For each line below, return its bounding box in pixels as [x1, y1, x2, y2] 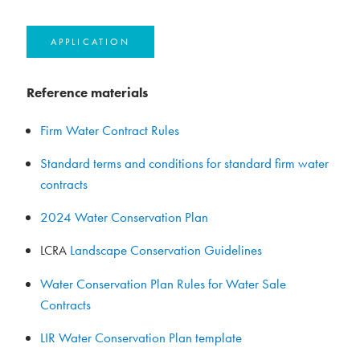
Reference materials [27, 84, 148, 101]
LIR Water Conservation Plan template [40, 329, 242, 346]
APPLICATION [51, 35, 131, 48]
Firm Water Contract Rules [40, 121, 179, 139]
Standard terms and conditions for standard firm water [40, 154, 329, 172]
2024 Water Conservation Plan [40, 208, 208, 226]
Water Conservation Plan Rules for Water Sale [40, 275, 286, 292]
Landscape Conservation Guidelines [70, 241, 262, 259]
